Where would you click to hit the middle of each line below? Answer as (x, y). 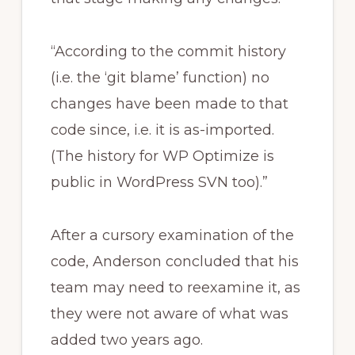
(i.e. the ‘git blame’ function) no (160, 77)
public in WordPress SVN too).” (159, 182)
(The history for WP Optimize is (162, 156)
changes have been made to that (169, 103)
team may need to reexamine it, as (175, 287)
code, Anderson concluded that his (174, 261)
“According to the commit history (168, 51)
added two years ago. (126, 340)
